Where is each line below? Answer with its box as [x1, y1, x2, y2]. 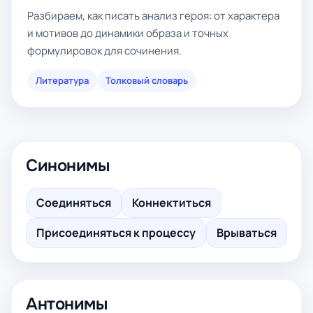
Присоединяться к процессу [36, 225, 196, 240]
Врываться [217, 225, 277, 240]
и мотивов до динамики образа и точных [27, 26, 228, 41]
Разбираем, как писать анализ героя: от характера [27, 8, 279, 23]
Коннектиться [132, 195, 211, 210]
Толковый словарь [105, 74, 188, 87]
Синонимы [26, 155, 110, 176]
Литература [36, 74, 89, 87]
